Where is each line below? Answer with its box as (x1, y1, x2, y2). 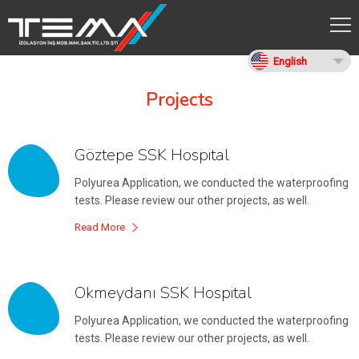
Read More (75, 221, 125, 233)
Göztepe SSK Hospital (75, 144, 229, 166)
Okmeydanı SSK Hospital (75, 282, 252, 304)
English (273, 54, 307, 67)
